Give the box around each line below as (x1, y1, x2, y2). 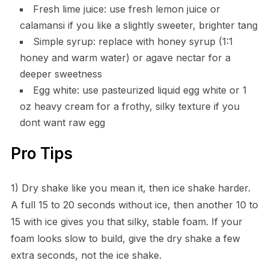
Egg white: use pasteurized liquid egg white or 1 (32, 84, 247, 97)
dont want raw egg (19, 116, 105, 129)
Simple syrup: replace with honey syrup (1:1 (32, 35, 233, 48)
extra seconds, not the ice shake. (10, 249, 162, 262)
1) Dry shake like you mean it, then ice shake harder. (10, 182, 250, 195)
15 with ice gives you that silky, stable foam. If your (10, 216, 243, 228)
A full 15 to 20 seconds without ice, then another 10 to (10, 199, 258, 211)
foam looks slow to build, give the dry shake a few (10, 232, 240, 245)
